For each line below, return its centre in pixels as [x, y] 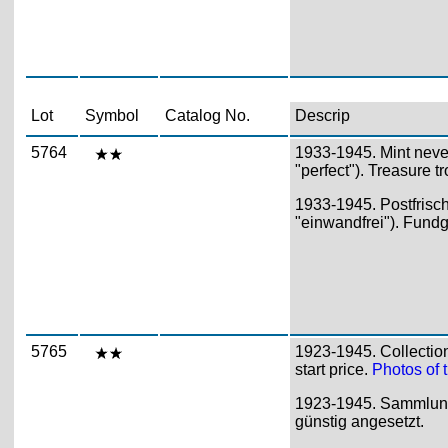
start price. [333, 369]
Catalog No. [207, 115]
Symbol [111, 115]
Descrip [322, 115]
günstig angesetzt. [359, 421]
